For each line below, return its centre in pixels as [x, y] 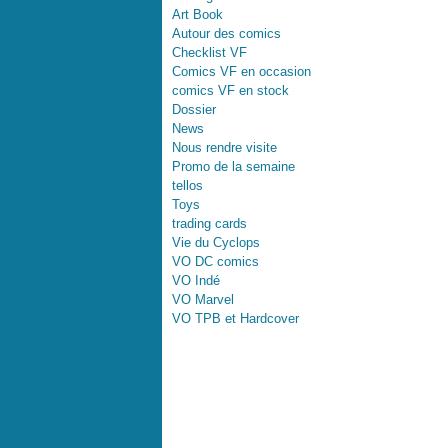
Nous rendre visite [224, 147]
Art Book [197, 14]
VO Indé [196, 280]
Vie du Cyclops [216, 242]
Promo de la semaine [233, 166]
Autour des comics [226, 33]
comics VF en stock [230, 90]
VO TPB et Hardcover [235, 318]
